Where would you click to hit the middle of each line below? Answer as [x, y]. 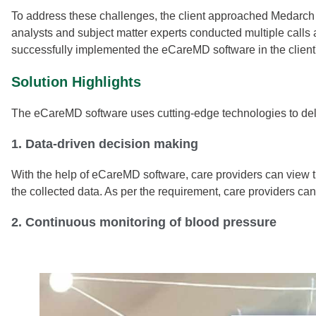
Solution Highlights [76, 81]
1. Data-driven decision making [105, 144]
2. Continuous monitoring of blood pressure [144, 222]
